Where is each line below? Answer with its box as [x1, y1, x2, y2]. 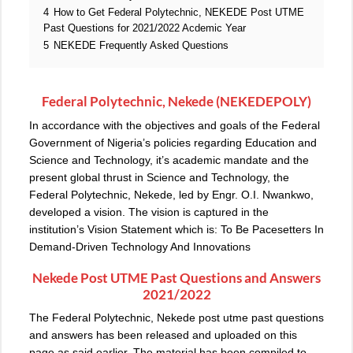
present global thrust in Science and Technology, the [29, 170, 289, 184]
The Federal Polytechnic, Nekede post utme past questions [29, 311, 324, 325]
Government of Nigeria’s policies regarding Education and [29, 136, 317, 149]
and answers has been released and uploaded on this [29, 329, 297, 342]
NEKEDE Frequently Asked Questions [54, 40, 229, 52]
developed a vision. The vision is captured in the [29, 205, 269, 218]
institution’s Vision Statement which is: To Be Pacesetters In [29, 222, 324, 236]
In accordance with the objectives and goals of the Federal [29, 118, 320, 132]
